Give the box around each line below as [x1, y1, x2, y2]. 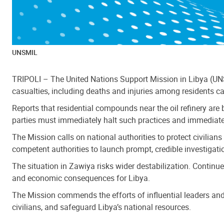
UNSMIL [12, 47, 37, 57]
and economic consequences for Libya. [12, 172, 150, 184]
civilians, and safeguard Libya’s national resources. [12, 201, 191, 213]
